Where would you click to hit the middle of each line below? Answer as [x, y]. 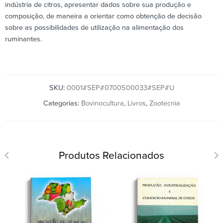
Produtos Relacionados [111, 155]
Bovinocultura [102, 103]
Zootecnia [165, 103]
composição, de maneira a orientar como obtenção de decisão [103, 16]
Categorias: [62, 103]
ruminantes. [23, 39]
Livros [136, 103]
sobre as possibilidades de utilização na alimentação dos [94, 27]
